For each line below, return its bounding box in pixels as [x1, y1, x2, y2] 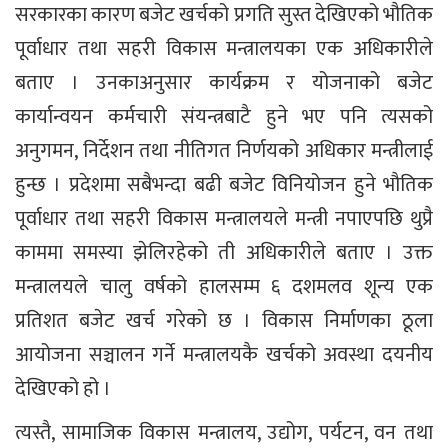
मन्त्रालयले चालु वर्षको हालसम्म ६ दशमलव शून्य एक [15, 270, 433, 305]
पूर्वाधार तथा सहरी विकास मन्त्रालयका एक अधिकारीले [15, 32, 433, 67]
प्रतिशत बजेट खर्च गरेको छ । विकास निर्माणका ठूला [15, 304, 433, 339]
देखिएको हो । [15, 372, 111, 407]
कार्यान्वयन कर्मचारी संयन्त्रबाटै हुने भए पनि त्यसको [15, 100, 433, 135]
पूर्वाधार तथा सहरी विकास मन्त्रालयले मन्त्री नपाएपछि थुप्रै [15, 202, 433, 237]
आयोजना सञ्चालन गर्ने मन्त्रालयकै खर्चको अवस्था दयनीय [15, 338, 433, 373]
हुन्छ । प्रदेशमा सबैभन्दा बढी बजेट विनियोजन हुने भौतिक [15, 168, 433, 203]
